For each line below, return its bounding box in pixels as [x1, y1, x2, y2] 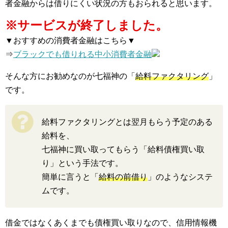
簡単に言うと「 [42, 172, 99, 181]
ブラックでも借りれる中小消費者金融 [13, 49, 152, 59]
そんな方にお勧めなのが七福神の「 [5, 71, 135, 80]
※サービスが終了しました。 [5, 18, 168, 32]
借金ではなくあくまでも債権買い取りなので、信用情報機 [5, 218, 217, 227]
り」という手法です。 [42, 158, 123, 167]
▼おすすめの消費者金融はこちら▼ [5, 36, 135, 45]
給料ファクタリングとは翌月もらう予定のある [42, 117, 213, 126]
